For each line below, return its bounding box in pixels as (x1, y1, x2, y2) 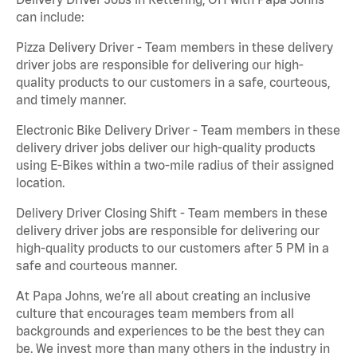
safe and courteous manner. (16, 257, 177, 273)
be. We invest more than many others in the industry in (16, 340, 330, 355)
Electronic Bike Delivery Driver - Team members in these (16, 122, 340, 137)
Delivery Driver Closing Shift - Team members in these (16, 205, 328, 220)
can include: (16, 9, 84, 24)
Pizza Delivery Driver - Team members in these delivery (16, 39, 333, 54)
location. (16, 175, 65, 190)
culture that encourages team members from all (16, 305, 294, 320)
